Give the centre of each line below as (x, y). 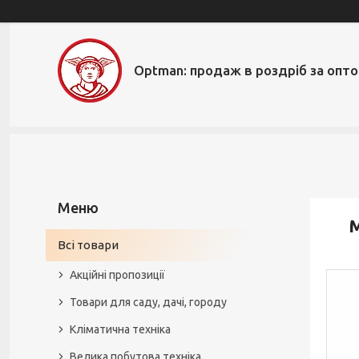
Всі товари (88, 245)
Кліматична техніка (120, 329)
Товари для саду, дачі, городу (148, 302)
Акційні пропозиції (117, 275)
